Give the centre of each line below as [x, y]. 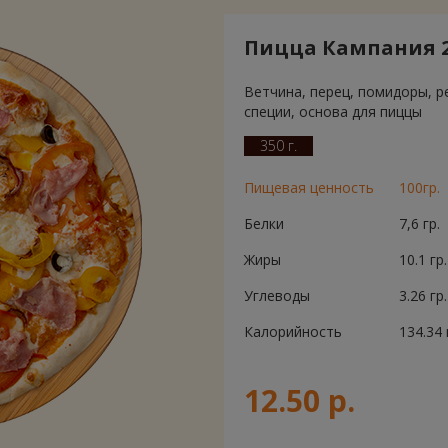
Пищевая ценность [309, 187]
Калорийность [293, 331]
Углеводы [277, 295]
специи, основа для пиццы [333, 111]
